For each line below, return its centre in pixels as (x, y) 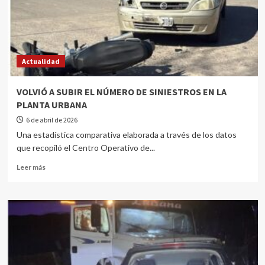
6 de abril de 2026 (51, 120)
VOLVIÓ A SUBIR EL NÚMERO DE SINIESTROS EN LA (121, 92)
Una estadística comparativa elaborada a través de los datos (126, 135)
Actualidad (41, 61)
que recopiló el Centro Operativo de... (85, 148)
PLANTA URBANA (51, 105)
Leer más (31, 167)
